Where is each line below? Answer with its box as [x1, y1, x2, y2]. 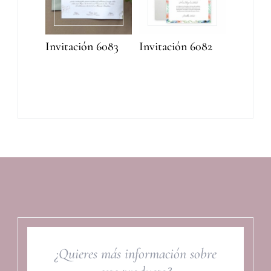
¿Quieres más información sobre [54, 244, 217, 263]
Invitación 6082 [139, 39, 212, 54]
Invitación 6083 [45, 39, 119, 54]
